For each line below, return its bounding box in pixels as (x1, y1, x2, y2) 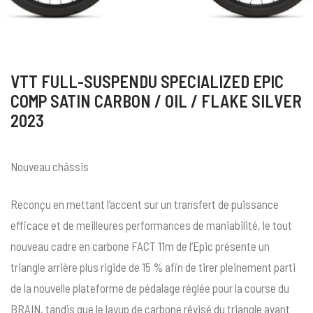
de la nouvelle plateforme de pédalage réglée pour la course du (10, 281, 289, 296)
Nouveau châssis (10, 159, 89, 174)
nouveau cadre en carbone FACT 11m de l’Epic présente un (10, 239, 270, 254)
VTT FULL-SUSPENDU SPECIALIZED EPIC (10, 71, 284, 92)
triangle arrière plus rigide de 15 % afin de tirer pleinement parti (10, 260, 296, 275)
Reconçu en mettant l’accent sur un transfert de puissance (10, 197, 279, 212)
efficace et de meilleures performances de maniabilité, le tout (10, 218, 292, 233)
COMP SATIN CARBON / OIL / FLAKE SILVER (10, 91, 302, 112)
